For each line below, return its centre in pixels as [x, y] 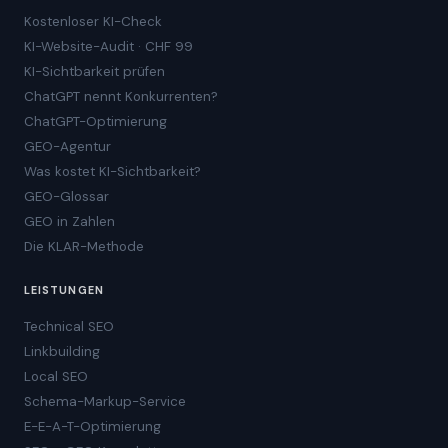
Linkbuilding [62, 351]
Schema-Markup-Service [105, 401]
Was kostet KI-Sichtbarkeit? [112, 171]
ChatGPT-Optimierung [95, 121]
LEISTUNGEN [64, 289]
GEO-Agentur [67, 146]
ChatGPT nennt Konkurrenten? [121, 96]
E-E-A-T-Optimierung [92, 426]
